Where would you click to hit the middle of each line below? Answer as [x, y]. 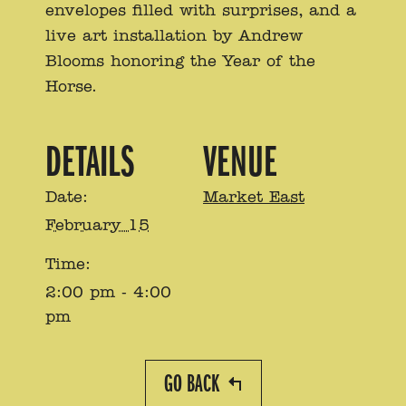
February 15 [97, 225]
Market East [254, 197]
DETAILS [90, 162]
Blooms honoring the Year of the [180, 61]
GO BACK [191, 384]
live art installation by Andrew [174, 35]
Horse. [71, 86]
